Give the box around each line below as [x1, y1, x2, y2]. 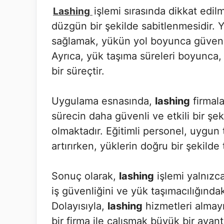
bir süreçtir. [51, 65, 104, 77]
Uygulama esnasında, [51, 95, 155, 107]
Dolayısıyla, [51, 200, 107, 212]
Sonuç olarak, [51, 170, 119, 182]
